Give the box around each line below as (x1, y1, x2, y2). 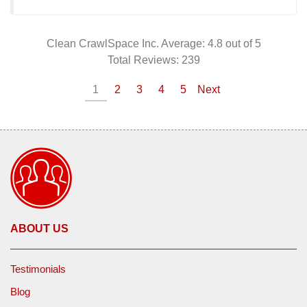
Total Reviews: (107, 54, 182, 66)
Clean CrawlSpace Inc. (46, 38, 161, 50)
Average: (160, 38, 208, 50)
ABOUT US (10, 223, 69, 235)
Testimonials (10, 263, 66, 275)
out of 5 (225, 38, 261, 50)
